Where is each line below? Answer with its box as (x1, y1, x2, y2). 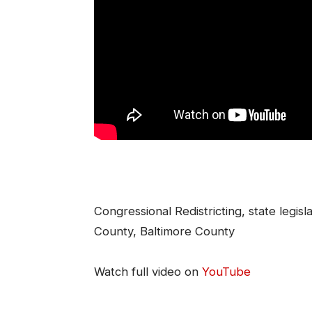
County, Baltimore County (93, 224, 235, 239)
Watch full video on (93, 265, 202, 279)
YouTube (201, 265, 251, 279)
